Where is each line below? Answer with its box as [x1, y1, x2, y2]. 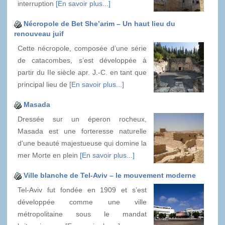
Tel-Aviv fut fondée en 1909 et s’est [18, 186, 147, 194]
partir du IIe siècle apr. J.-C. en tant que [18, 68, 147, 77]
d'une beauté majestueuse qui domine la [18, 139, 147, 148]
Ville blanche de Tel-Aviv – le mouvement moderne [24, 171, 196, 180]
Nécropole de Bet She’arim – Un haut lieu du [24, 20, 175, 28]
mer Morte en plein [18, 151, 80, 160]
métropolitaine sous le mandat [18, 210, 147, 218]
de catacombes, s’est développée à [18, 56, 147, 65]
